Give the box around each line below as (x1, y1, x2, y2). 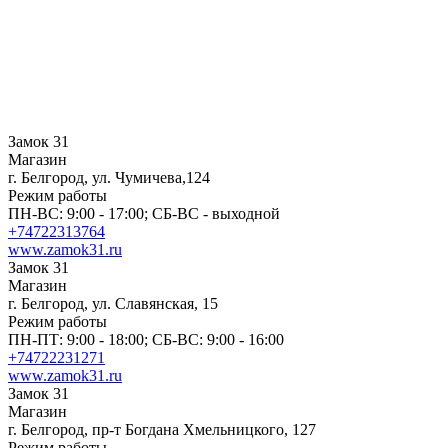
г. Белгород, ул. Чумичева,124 (8, 169, 210, 186)
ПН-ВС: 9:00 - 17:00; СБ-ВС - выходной (8, 205, 280, 222)
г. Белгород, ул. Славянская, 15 (8, 295, 218, 312)
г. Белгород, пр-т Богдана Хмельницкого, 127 (8, 421, 316, 438)
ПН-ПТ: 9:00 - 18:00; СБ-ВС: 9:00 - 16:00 (8, 331, 284, 348)
